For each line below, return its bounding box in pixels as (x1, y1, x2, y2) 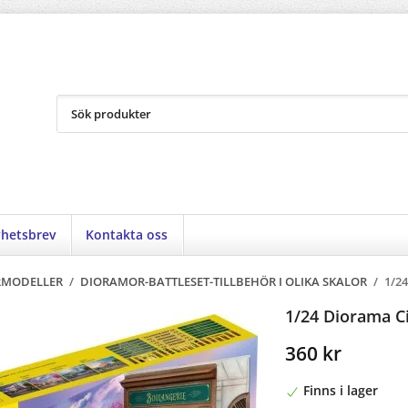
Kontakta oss (86, 226, 168, 244)
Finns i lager (302, 382, 378, 400)
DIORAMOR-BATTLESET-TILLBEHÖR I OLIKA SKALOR (80, 274, 367, 291)
